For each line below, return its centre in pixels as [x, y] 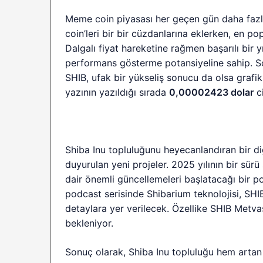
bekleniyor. [89, 223]
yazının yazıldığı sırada [117, 92]
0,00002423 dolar [212, 92]
